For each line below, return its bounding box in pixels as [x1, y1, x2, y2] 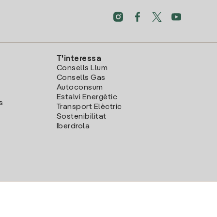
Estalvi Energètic [56, 93, 118, 102]
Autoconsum [56, 84, 103, 92]
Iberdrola [56, 123, 90, 131]
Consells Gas [56, 74, 106, 82]
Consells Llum [56, 64, 108, 73]
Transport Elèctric [56, 103, 122, 111]
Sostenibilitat [56, 113, 107, 121]
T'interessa [56, 55, 102, 63]
